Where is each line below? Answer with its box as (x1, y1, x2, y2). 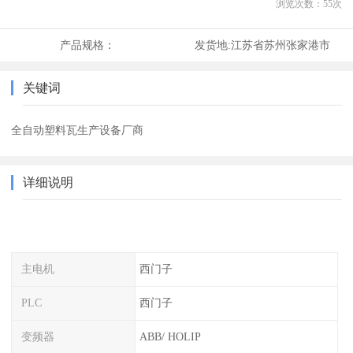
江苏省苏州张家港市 (230, 39, 330, 52)
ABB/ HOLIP (139, 329, 201, 343)
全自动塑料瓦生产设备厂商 (11, 124, 144, 137)
